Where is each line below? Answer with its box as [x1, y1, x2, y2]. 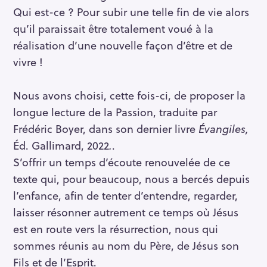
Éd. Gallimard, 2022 [13, 137, 109, 154]
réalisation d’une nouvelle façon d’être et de [13, 37, 232, 54]
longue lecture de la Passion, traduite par [13, 104, 217, 120]
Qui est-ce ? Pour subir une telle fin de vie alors [13, 4, 249, 20]
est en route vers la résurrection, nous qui [13, 221, 218, 237]
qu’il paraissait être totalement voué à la [13, 20, 213, 37]
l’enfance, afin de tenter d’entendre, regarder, [13, 187, 238, 204]
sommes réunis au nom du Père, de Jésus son [13, 237, 239, 254]
